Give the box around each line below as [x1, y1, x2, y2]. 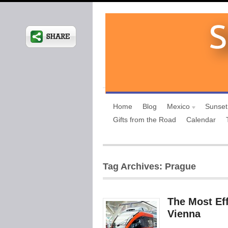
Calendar [186, 116, 216, 124]
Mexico [167, 102, 190, 110]
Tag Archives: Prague [103, 161, 196, 172]
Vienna [167, 208, 201, 219]
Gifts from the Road [113, 116, 176, 124]
